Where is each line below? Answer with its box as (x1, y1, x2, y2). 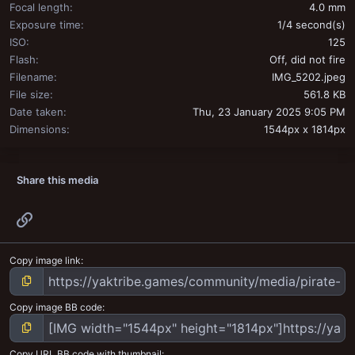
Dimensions (10, 123, 67, 136)
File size (10, 88, 50, 101)
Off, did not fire (269, 53, 345, 67)
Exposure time (10, 18, 81, 32)
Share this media (17, 174, 98, 187)
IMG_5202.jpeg (272, 71, 345, 84)
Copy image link (10, 254, 81, 266)
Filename (10, 71, 54, 84)
